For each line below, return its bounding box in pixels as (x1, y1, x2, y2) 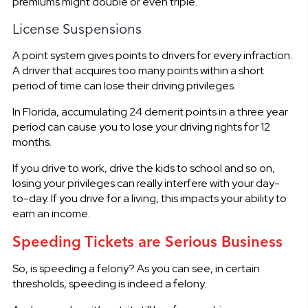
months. (12, 134, 52, 149)
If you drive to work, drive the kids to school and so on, (12, 160, 275, 175)
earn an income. (12, 206, 90, 221)
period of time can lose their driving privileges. (12, 78, 236, 93)
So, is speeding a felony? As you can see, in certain (12, 261, 260, 276)
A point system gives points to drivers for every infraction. (12, 47, 292, 63)
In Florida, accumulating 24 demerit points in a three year (12, 104, 288, 119)
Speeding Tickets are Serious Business (12, 231, 283, 251)
